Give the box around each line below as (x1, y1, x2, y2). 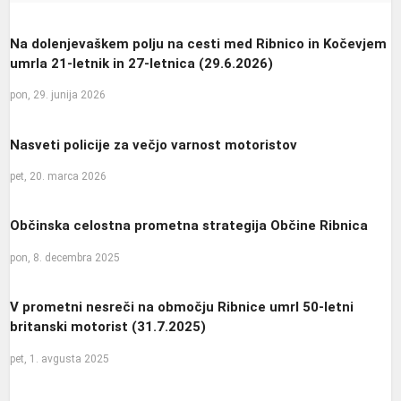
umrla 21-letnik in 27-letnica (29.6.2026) (10, 55, 274, 72)
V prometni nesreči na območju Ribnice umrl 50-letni (10, 299, 354, 316)
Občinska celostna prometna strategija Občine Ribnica (10, 218, 369, 235)
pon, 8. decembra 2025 (10, 251, 121, 264)
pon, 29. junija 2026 (10, 89, 107, 102)
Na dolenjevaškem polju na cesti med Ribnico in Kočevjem (10, 35, 388, 52)
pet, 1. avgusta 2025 (10, 352, 110, 365)
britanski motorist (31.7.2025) (10, 319, 207, 336)
